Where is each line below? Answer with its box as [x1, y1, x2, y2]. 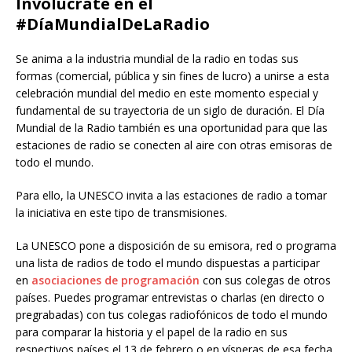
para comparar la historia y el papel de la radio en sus [16, 324, 288, 340]
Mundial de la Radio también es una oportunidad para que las [16, 120, 328, 136]
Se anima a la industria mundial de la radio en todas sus [16, 51, 299, 67]
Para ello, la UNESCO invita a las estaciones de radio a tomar [16, 188, 327, 203]
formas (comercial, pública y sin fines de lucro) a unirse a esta [16, 68, 329, 84]
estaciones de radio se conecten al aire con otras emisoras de [16, 137, 332, 153]
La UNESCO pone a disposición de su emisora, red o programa [16, 238, 336, 254]
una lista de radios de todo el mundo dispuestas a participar [16, 255, 320, 271]
